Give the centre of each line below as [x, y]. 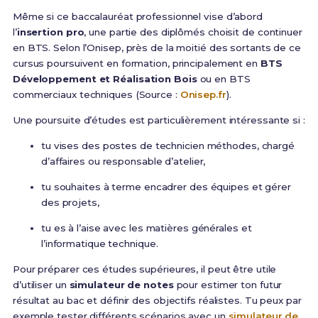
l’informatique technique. [99, 244]
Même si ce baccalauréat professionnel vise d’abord [137, 17]
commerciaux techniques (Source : [96, 95]
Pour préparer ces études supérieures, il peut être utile [144, 269]
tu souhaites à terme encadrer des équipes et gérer [166, 187]
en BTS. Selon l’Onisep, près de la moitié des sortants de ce [157, 48]
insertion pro [50, 32]
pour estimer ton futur [228, 285]
